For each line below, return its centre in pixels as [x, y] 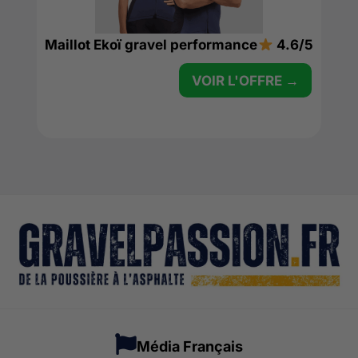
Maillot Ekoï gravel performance [151, 45]
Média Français [190, 347]
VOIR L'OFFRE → [245, 81]
